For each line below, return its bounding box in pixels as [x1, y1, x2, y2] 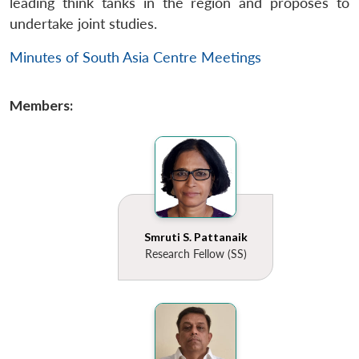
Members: [10, 97, 73, 115]
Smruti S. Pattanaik [143, 230, 248, 244]
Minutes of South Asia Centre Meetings [10, 49, 261, 67]
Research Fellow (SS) [144, 247, 247, 261]
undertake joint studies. [10, 15, 157, 33]
